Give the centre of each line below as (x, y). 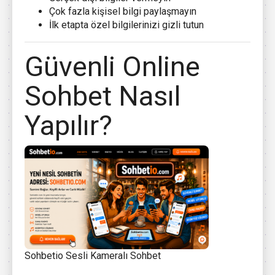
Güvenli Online (112, 66)
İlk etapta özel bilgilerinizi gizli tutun (126, 25)
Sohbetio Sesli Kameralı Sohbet (93, 255)
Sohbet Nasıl (103, 96)
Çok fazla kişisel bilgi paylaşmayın (123, 11)
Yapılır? (68, 125)
